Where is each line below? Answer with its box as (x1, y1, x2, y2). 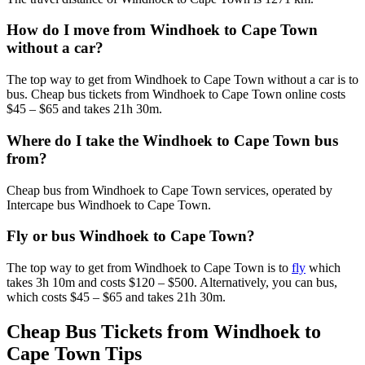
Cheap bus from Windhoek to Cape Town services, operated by (7, 182, 332, 197)
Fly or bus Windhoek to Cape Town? (7, 227, 255, 245)
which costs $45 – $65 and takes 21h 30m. (7, 289, 226, 304)
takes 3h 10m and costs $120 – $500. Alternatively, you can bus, (7, 275, 337, 289)
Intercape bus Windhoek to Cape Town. (7, 197, 211, 212)
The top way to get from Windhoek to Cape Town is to (7, 260, 292, 275)
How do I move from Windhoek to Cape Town (7, 21, 318, 39)
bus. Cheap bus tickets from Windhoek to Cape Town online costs (7, 87, 345, 102)
